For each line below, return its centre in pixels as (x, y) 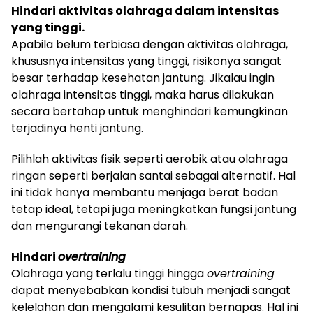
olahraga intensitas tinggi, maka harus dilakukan (143, 94)
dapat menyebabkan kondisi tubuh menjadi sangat (151, 290)
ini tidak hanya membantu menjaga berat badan (145, 192)
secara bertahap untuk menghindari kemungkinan (150, 111)
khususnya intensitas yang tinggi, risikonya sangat (146, 61)
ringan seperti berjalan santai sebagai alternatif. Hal (153, 175)
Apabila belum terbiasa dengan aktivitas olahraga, (150, 44)
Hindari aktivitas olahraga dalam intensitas (145, 10)
